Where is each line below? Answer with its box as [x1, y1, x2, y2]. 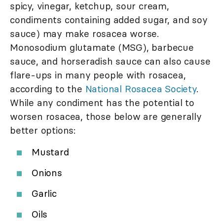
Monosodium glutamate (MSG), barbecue [10, 41, 194, 54]
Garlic [32, 187, 57, 200]
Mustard [32, 146, 69, 158]
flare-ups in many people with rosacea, [10, 69, 186, 81]
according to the [10, 83, 85, 95]
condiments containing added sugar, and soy [10, 14, 208, 26]
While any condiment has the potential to [10, 97, 194, 109]
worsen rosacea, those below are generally [10, 110, 202, 123]
